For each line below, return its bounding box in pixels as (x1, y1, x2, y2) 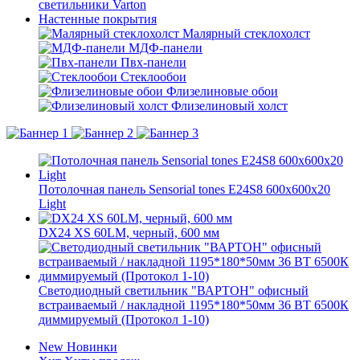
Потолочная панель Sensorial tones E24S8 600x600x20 (39, 182, 330, 196)
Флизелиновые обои (166, 84, 278, 98)
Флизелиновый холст (171, 99, 288, 112)
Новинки (67, 340, 117, 354)
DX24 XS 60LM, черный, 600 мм (39, 226, 219, 239)
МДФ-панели (129, 41, 202, 55)
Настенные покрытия (39, 12, 157, 26)
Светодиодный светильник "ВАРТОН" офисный (39, 284, 309, 297)
